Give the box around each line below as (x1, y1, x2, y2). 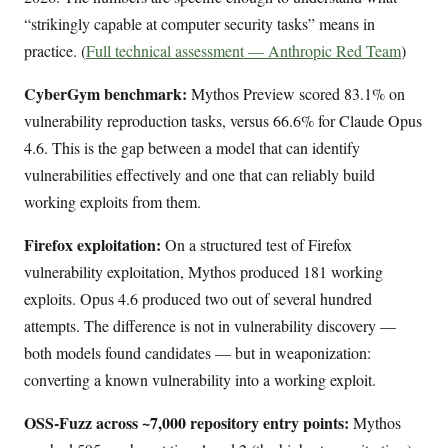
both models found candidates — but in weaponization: (24, 341, 371, 363)
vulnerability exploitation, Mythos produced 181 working (24, 260, 383, 282)
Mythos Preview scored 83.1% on (187, 82, 405, 104)
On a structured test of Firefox (161, 233, 352, 255)
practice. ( (24, 39, 86, 61)
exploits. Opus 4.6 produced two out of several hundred (24, 287, 372, 309)
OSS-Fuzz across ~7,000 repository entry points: (24, 410, 349, 434)
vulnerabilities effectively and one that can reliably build (24, 163, 375, 185)
